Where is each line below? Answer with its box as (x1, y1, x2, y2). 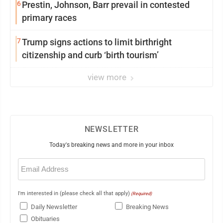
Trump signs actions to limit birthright (22, 37, 172, 48)
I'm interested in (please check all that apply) (18, 190, 130, 197)
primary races (22, 12, 77, 23)
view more (88, 72, 128, 83)
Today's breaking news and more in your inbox (49, 141, 174, 149)
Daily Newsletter (31, 203, 77, 211)
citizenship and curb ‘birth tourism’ (22, 50, 159, 61)
